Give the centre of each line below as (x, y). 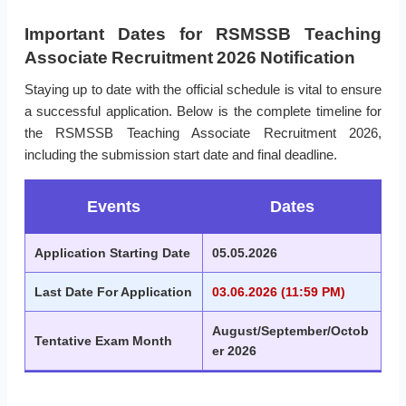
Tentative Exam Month (103, 341)
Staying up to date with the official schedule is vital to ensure (203, 90)
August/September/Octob (290, 331)
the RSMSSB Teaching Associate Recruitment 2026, (203, 133)
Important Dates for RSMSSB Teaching (203, 34)
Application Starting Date (112, 253)
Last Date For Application (113, 292)
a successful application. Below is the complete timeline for (203, 111)
